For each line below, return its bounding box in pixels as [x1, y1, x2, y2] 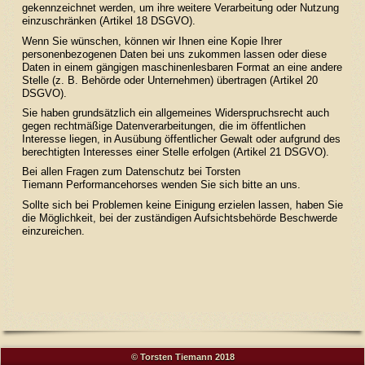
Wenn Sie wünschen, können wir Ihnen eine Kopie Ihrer [21, 34, 282, 47]
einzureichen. [21, 224, 85, 237]
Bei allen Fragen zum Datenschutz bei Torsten [21, 165, 240, 178]
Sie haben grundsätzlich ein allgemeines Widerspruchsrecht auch [21, 106, 329, 119]
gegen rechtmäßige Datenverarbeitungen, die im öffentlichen [21, 119, 306, 132]
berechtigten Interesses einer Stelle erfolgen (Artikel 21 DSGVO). [21, 145, 329, 158]
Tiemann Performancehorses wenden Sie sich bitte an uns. [21, 178, 301, 191]
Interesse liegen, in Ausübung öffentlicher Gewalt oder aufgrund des [21, 132, 341, 145]
